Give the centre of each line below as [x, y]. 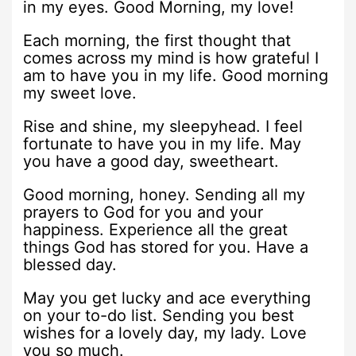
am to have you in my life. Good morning [176, 75]
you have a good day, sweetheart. [151, 161]
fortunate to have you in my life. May [163, 143]
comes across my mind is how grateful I [171, 58]
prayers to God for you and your [143, 212]
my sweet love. [80, 93]
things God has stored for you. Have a [166, 247]
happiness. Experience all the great [156, 229]
